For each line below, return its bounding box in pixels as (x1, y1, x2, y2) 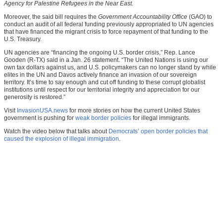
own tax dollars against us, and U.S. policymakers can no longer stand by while (4, 64, 216, 71)
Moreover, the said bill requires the (4, 13, 98, 21)
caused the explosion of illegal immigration (4, 135, 119, 143)
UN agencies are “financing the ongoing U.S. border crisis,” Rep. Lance (4, 49, 195, 56)
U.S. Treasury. (4, 36, 42, 43)
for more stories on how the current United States (68, 107, 200, 114)
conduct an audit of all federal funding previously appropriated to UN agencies (4, 21, 214, 28)
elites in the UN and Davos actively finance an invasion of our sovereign (4, 71, 197, 79)
